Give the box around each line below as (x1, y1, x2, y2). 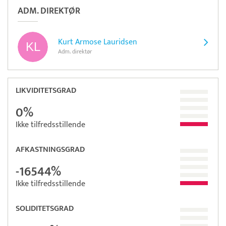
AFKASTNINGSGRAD (16, 143, 85, 156)
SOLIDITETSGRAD (16, 202, 74, 215)
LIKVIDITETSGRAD (16, 84, 76, 97)
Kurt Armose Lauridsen (58, 35, 137, 49)
